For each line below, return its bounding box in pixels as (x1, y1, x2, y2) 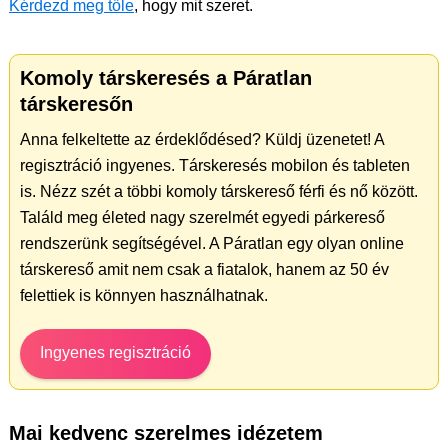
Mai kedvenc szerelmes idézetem (9, 421, 323, 444)
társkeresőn (20, 92, 133, 115)
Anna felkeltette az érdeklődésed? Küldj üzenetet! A (20, 130, 384, 148)
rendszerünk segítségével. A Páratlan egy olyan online (20, 234, 404, 252)
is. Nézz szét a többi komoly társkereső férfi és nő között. (20, 182, 418, 200)
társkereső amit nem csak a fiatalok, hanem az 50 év (20, 260, 389, 278)
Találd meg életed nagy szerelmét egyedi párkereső (20, 208, 385, 226)
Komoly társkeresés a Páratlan (20, 66, 312, 89)
